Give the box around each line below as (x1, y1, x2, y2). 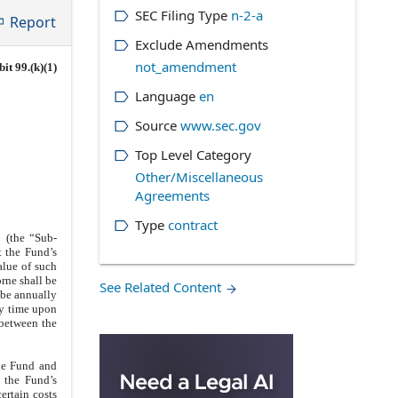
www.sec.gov (179, 116, 261, 134)
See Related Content (99, 278, 225, 296)
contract (167, 216, 218, 234)
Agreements (134, 187, 210, 204)
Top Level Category (134, 146, 251, 163)
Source (134, 116, 177, 134)
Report (9, 12, 56, 32)
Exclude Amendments (134, 36, 268, 53)
